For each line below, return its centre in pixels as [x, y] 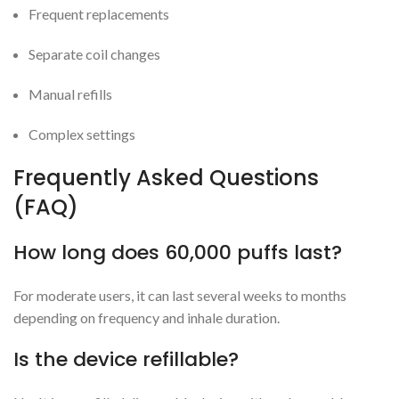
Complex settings [82, 134]
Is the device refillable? [126, 360]
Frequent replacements [99, 14]
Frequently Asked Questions [166, 178]
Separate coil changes [94, 54]
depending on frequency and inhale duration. [147, 318]
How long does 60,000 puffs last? [178, 253]
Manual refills [70, 94]
